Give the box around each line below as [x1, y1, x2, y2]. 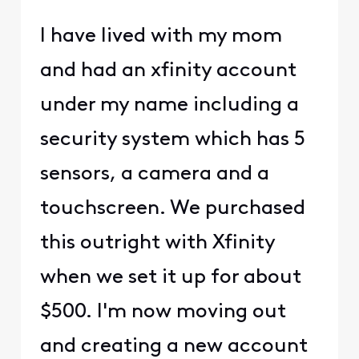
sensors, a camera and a [39, 163, 269, 184]
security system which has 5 [39, 129, 305, 150]
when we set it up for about [39, 267, 301, 288]
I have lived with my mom [39, 26, 282, 46]
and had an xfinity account [39, 60, 296, 81]
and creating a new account [39, 336, 308, 357]
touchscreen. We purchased [39, 198, 305, 219]
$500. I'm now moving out [39, 301, 286, 322]
